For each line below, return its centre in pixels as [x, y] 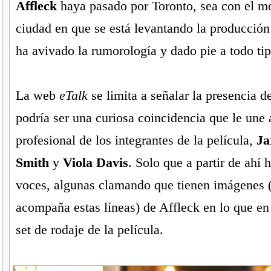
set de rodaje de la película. [89, 230]
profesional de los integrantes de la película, [136, 140]
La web [37, 96]
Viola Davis [95, 163]
